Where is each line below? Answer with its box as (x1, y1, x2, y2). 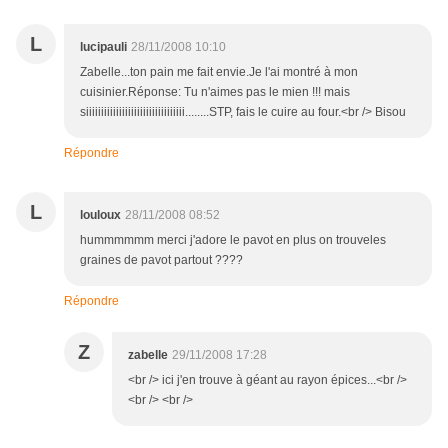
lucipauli (80, 40, 127, 55)
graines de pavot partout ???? (80, 253, 243, 268)
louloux (80, 208, 121, 223)
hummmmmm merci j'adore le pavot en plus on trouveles (80, 233, 386, 248)
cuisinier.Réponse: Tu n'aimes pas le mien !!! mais (80, 85, 350, 100)
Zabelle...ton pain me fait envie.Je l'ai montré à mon (80, 65, 358, 80)
